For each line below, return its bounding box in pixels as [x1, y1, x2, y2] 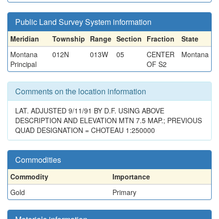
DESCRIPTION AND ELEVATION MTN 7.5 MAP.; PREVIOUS [15, 115, 202, 125]
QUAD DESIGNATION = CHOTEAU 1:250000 [15, 125, 155, 135]
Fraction [147, 34, 175, 44]
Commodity [10, 172, 48, 181]
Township [52, 34, 85, 44]
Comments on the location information [15, 86, 146, 97]
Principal [10, 59, 37, 69]
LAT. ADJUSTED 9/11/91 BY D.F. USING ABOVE [15, 106, 164, 115]
